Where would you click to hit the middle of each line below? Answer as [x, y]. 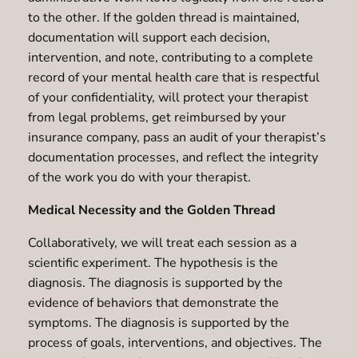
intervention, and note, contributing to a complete [170, 57]
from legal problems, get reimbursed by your [157, 117]
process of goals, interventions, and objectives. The [175, 342]
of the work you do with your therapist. [139, 177]
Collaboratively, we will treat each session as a [162, 243]
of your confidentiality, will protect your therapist [168, 97]
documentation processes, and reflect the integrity [173, 157]
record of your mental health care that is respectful [173, 77]
